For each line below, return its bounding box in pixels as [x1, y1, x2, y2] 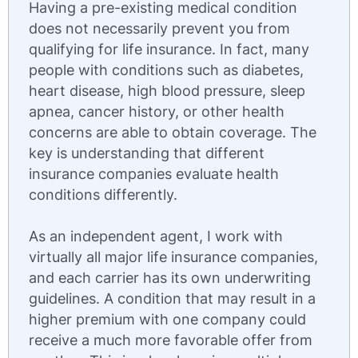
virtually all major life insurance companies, [29, 249, 318, 265]
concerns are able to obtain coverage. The [29, 124, 316, 141]
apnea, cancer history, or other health [29, 103, 284, 120]
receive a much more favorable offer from [29, 332, 312, 348]
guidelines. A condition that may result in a [29, 290, 316, 307]
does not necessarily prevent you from [29, 20, 290, 37]
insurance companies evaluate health [29, 165, 279, 182]
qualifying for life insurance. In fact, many [29, 41, 309, 58]
